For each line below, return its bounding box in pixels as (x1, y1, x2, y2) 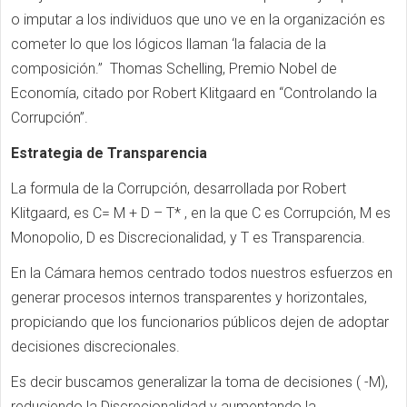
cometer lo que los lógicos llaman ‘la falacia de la (11, 35, 326, 53)
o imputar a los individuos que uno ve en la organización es (11, 11, 385, 28)
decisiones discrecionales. (11, 338, 180, 355)
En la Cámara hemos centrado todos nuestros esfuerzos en (11, 264, 392, 282)
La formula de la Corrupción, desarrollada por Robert (11, 180, 346, 197)
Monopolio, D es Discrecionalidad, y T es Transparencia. (11, 229, 365, 246)
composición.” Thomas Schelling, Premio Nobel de (11, 60, 337, 77)
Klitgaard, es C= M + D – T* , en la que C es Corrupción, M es (11, 204, 391, 222)
